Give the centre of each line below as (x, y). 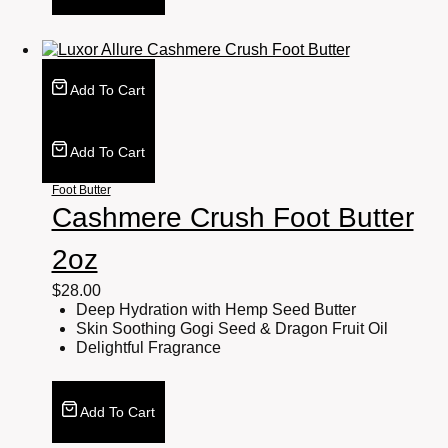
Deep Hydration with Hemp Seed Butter (215, 310)
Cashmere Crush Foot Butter (232, 218)
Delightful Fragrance (148, 348)
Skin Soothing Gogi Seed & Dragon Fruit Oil (231, 329)
